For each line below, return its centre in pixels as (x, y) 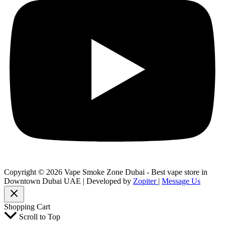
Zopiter (146, 181)
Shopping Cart (27, 207)
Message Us (181, 181)
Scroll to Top (40, 217)
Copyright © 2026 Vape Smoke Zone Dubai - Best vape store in (106, 172)
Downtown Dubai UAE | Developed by (69, 181)
